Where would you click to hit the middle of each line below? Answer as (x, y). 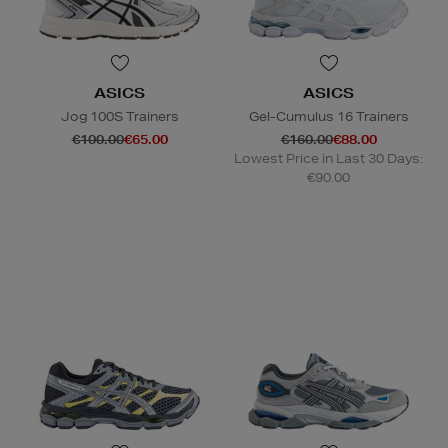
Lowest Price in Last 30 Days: (328, 159)
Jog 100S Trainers (119, 117)
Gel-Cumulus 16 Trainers (328, 117)
